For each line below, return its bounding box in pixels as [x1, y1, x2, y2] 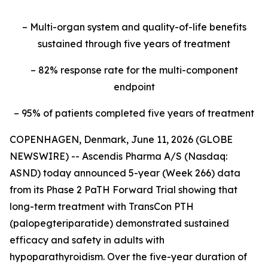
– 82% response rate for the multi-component [30, 64, 238, 76]
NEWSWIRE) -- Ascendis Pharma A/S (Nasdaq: [10, 150, 227, 162]
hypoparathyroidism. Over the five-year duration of [10, 251, 247, 263]
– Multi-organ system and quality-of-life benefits [22, 21, 246, 33]
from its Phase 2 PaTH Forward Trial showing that [10, 184, 237, 196]
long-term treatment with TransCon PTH [10, 200, 194, 212]
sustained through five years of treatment [38, 38, 230, 50]
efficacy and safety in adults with [10, 234, 165, 246]
